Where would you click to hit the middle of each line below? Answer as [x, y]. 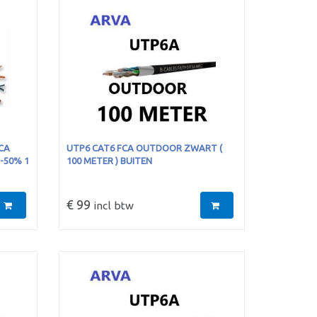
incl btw [113, 206]
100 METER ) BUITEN [110, 161]
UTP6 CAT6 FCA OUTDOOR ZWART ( [145, 148]
